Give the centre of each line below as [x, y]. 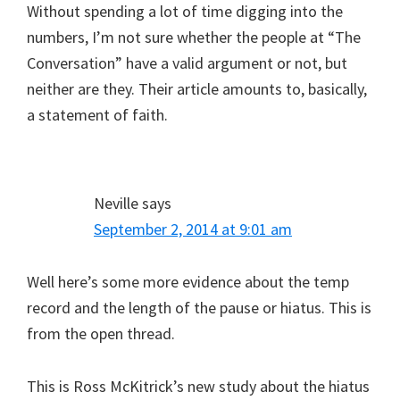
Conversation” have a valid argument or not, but [187, 62]
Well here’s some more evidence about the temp [188, 281]
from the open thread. [101, 333]
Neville [116, 203]
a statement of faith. [97, 114]
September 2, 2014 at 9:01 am [193, 229]
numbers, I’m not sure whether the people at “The [194, 37]
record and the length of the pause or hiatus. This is [199, 307]
